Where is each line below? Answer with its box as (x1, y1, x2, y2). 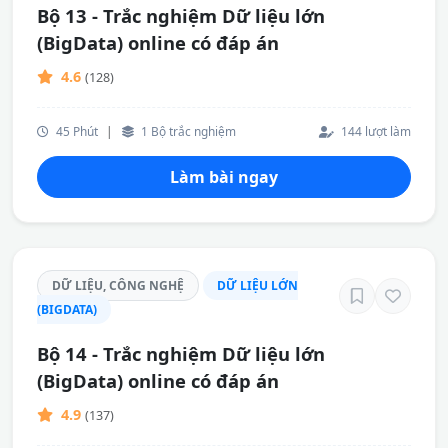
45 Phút (53, 123, 98, 139)
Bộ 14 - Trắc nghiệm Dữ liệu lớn (37, 341, 325, 366)
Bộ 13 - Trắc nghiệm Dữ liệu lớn (37, 3, 325, 28)
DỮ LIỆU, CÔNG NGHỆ (52, 277, 184, 294)
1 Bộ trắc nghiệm (138, 123, 236, 139)
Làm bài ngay (170, 166, 278, 188)
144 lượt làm (338, 123, 411, 139)
